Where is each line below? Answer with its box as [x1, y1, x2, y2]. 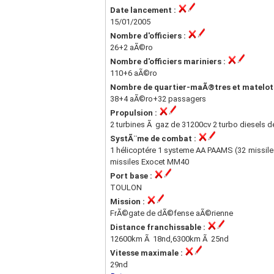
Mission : [110, 197, 147, 206]
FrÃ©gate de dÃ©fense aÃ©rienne [110, 209, 233, 218]
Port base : [110, 171, 154, 180]
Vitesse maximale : [110, 248, 185, 257]
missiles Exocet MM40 [110, 157, 189, 166]
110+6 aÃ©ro [110, 68, 157, 78]
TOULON [110, 183, 142, 192]
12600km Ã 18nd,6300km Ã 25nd [110, 234, 229, 243]
